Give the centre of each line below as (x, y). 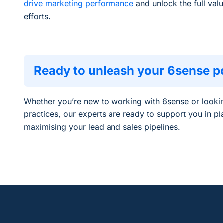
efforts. (39, 16)
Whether (41, 101)
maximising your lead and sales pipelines (101, 127)
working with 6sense (150, 101)
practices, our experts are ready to (90, 114)
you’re (69, 101)
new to (96, 101)
